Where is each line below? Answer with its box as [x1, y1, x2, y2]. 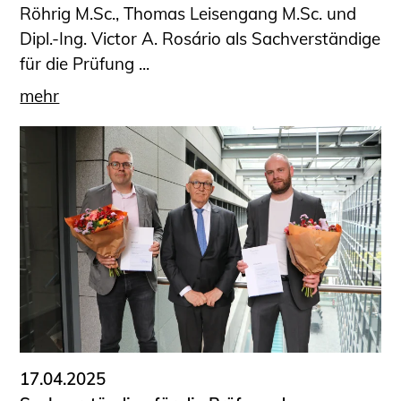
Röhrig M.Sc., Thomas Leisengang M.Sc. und [20, 2, 357, 24]
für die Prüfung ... [20, 52, 150, 74]
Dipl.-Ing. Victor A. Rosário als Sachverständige [20, 27, 381, 49]
